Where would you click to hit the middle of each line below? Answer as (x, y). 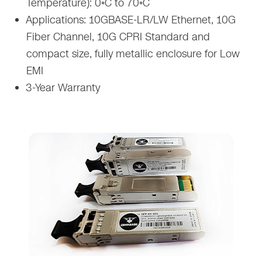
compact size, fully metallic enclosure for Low (133, 54)
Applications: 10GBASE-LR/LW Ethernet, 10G (130, 20)
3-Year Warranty (62, 87)
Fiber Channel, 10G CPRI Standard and (118, 37)
